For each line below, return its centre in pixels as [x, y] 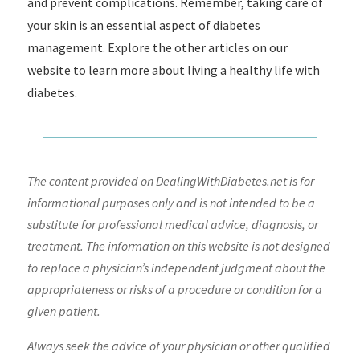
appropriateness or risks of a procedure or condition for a [174, 289]
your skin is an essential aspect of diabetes [143, 25]
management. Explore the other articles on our [157, 47]
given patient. [63, 311]
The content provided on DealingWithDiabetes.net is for [170, 181]
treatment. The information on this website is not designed [178, 246]
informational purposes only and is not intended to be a [171, 202]
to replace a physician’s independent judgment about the [176, 268]
